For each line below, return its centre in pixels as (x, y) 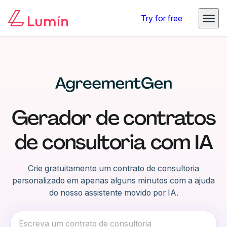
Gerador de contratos (113, 118)
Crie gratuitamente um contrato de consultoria (113, 168)
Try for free (162, 18)
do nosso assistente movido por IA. (113, 193)
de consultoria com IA (113, 142)
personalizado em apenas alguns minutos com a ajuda (113, 181)
